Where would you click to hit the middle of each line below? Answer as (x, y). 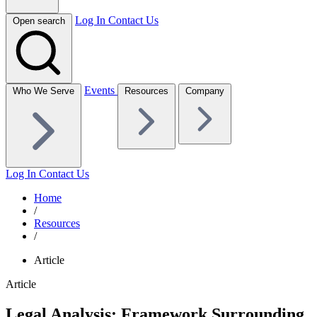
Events (101, 90)
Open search (39, 21)
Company (205, 91)
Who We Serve (44, 91)
